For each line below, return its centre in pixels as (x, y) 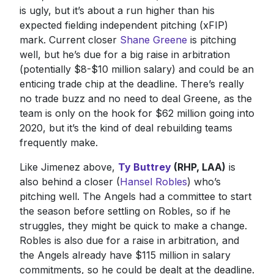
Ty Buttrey (144, 167)
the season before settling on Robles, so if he (125, 211)
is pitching (211, 39)
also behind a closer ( (69, 181)
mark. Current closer (69, 39)
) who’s (204, 181)
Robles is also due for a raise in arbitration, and (129, 240)
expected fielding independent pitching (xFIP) (124, 25)
